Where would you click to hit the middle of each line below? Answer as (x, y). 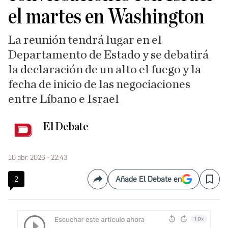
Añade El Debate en (149, 179)
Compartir (115, 183)
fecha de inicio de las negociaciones (99, 84)
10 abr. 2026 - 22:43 (38, 158)
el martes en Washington (106, 17)
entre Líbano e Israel (64, 99)
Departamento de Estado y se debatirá (108, 55)
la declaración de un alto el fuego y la (105, 70)
